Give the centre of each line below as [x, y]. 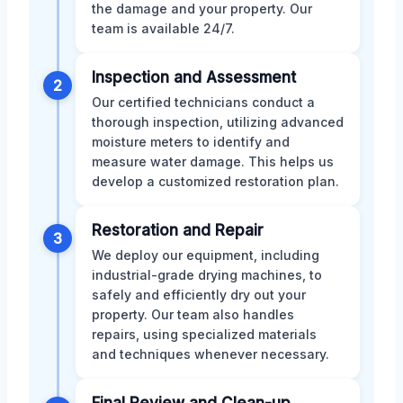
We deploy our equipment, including [206, 255]
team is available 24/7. [163, 28]
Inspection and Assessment [194, 77]
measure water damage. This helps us [213, 161]
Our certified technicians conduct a [203, 102]
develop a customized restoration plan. [215, 181]
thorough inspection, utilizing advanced [218, 121]
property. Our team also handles [193, 314]
